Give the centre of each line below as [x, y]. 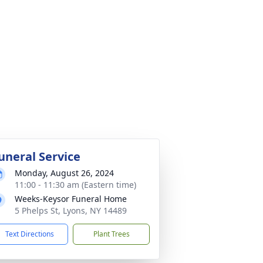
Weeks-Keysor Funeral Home [71, 199]
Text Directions [30, 234]
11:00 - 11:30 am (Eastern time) [75, 185]
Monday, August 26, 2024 [64, 173]
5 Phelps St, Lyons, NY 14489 [71, 210]
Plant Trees [111, 234]
